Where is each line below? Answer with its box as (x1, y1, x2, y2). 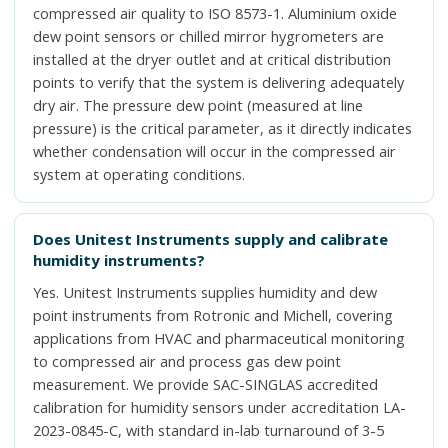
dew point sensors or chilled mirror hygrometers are (33, 27, 384, 46)
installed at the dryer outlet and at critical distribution (33, 50, 391, 69)
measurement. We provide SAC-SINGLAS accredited (33, 375, 378, 394)
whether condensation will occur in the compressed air (33, 142, 396, 161)
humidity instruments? (33, 250, 205, 270)
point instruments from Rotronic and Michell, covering (33, 306, 393, 325)
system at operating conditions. (33, 165, 245, 184)
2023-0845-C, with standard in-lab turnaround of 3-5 (33, 421, 384, 440)
